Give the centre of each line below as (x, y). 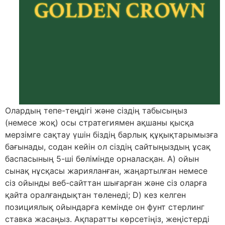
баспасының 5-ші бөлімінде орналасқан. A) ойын (102, 159)
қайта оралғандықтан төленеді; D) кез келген (95, 195)
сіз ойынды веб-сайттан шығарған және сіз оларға (106, 183)
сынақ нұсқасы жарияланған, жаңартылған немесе (106, 171)
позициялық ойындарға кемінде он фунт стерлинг (105, 207)
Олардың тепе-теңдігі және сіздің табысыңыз (96, 111)
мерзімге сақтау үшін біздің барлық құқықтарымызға (111, 135)
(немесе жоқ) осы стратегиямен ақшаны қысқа (99, 123)
